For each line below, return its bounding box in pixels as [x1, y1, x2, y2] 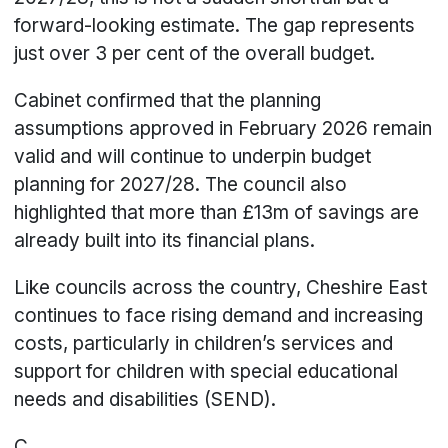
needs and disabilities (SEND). [14, 388, 277, 412]
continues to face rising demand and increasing [14, 304, 424, 328]
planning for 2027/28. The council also [14, 173, 348, 197]
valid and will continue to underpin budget [14, 145, 372, 169]
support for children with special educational [14, 360, 399, 384]
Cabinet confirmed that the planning [14, 89, 322, 113]
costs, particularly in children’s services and [14, 332, 394, 356]
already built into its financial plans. [14, 229, 321, 253]
